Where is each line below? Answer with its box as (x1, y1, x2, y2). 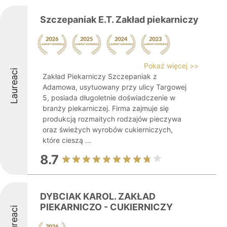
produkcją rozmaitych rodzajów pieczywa (43, 115, 181, 123)
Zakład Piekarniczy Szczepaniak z (43, 72, 157, 81)
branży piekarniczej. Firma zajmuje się (43, 104, 169, 112)
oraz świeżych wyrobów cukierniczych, (43, 125, 173, 134)
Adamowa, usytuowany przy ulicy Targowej (43, 83, 186, 91)
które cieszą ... (43, 136, 91, 144)
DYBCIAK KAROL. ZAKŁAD (40, 191, 156, 202)
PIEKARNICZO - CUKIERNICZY (40, 202, 173, 212)
